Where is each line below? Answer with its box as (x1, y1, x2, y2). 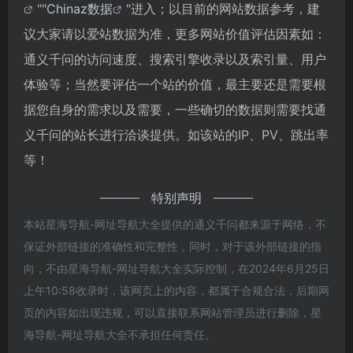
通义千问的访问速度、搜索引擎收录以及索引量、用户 (24, 50, 326, 67)
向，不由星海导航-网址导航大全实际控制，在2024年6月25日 (24, 261, 329, 275)
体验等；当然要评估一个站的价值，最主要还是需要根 (24, 76, 326, 92)
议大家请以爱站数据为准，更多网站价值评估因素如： (24, 25, 326, 42)
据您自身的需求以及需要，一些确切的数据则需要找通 (24, 101, 326, 117)
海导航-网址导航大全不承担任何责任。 (24, 327, 216, 341)
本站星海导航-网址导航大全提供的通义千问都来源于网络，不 (24, 217, 326, 231)
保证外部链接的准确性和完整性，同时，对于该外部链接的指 (24, 239, 321, 253)
